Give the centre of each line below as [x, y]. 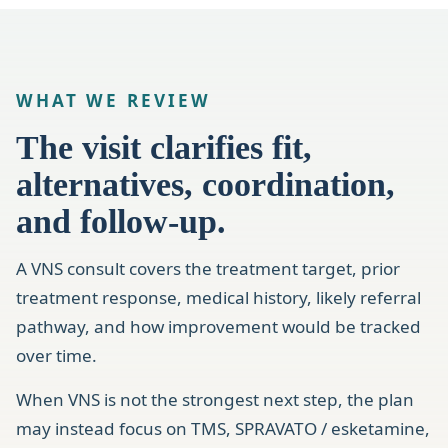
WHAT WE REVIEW [114, 100]
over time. [56, 356]
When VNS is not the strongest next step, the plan [215, 399]
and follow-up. [121, 221]
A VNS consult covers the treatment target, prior [208, 269]
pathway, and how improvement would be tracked [218, 327]
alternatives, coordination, [205, 184]
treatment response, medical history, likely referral [218, 298]
